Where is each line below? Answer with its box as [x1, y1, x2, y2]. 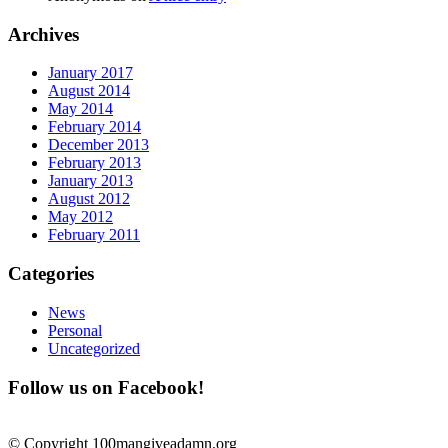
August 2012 [48, 190, 130, 208]
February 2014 [48, 118, 141, 136]
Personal [48, 321, 102, 339]
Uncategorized [48, 339, 140, 357]
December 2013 [48, 136, 149, 154]
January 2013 [48, 172, 133, 190]
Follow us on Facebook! [8, 376, 204, 398]
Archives [8, 23, 79, 45]
